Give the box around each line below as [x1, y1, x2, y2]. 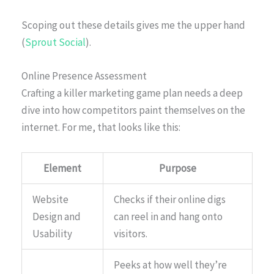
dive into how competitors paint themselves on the [21, 103, 245, 117]
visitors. [114, 227, 147, 241]
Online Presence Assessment [21, 68, 147, 83]
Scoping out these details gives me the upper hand [21, 18, 245, 32]
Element [43, 161, 81, 176]
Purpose [159, 161, 196, 176]
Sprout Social [25, 35, 86, 49]
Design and [32, 210, 81, 224]
